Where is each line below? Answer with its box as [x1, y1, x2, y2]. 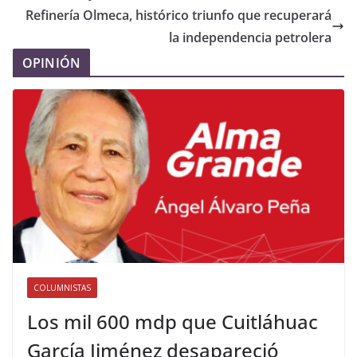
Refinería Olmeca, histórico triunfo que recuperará [25, 6, 331, 24]
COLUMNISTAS [33, 282, 91, 294]
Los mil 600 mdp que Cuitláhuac [27, 308, 318, 335]
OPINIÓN [22, 53, 81, 72]
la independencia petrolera [169, 28, 331, 46]
